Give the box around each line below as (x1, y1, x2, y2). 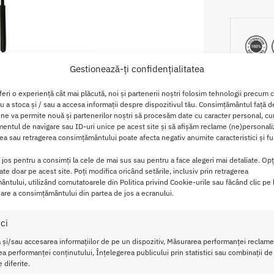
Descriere (61, 146, 105, 158)
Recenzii (165, 146, 202, 158)
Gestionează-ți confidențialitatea (69, 62, 204, 75)
